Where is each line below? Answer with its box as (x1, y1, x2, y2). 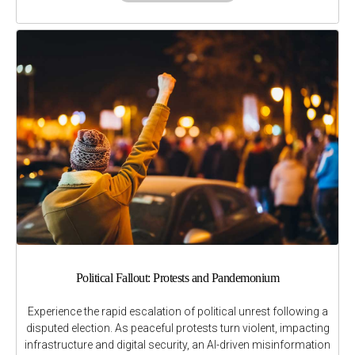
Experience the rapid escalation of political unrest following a (27, 304, 328, 318)
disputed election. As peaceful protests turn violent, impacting (25, 321, 330, 334)
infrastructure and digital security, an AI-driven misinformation (25, 338, 330, 351)
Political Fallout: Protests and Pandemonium (75, 270, 280, 286)
